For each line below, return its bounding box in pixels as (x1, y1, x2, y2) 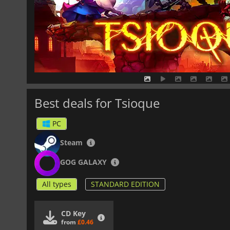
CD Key (61, 208, 86, 218)
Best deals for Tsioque (34, 94, 160, 111)
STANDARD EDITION (91, 179, 160, 189)
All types (42, 179, 71, 189)
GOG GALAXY (60, 157, 107, 167)
